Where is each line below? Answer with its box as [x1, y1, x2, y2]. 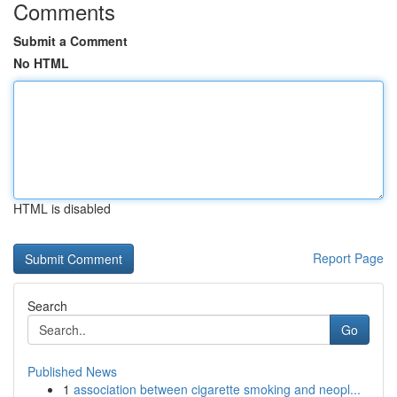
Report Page [313, 249, 384, 267]
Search [27, 297, 67, 315]
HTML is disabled [13, 199, 111, 217]
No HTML [13, 54, 69, 72]
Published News [27, 362, 117, 380]
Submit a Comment [13, 32, 128, 50]
